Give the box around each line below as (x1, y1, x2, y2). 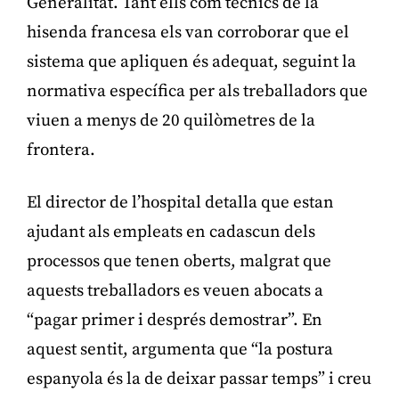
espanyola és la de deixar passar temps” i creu (27, 368, 371, 389)
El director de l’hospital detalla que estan (27, 191, 334, 213)
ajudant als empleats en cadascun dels (27, 221, 315, 242)
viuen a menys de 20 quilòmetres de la (27, 110, 315, 131)
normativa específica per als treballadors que (27, 80, 368, 102)
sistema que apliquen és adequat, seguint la (27, 51, 356, 72)
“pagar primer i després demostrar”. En (27, 309, 322, 330)
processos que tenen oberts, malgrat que (27, 250, 331, 272)
